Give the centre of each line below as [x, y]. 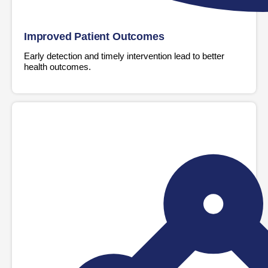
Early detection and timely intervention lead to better [124, 56]
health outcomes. [57, 66]
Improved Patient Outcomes [94, 36]
